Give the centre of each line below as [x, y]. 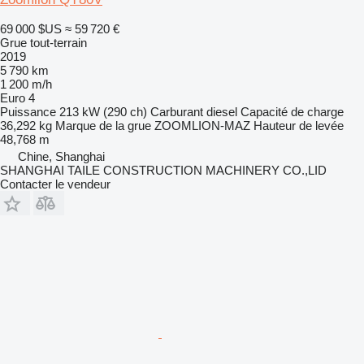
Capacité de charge [292, 111]
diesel [222, 111]
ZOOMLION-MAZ [202, 125]
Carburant [177, 111]
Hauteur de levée [299, 125]
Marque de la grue [103, 125]
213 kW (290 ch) [103, 111]
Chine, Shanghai [61, 156]
